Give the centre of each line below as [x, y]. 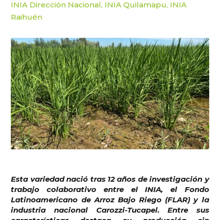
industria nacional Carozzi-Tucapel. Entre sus [110, 210]
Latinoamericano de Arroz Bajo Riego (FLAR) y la [110, 199]
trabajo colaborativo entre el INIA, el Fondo [110, 189]
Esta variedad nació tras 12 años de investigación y [110, 179]
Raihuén [27, 17]
